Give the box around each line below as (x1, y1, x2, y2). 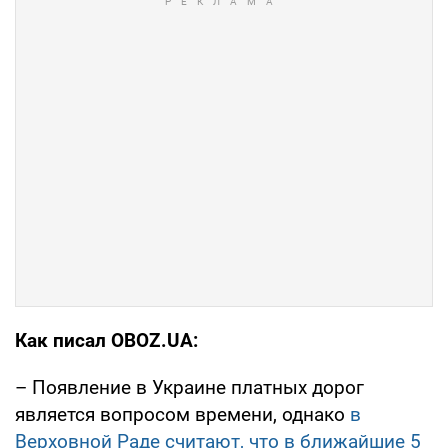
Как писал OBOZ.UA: (15, 328, 198, 352)
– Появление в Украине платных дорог (15, 375, 364, 399)
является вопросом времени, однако (15, 402, 350, 426)
